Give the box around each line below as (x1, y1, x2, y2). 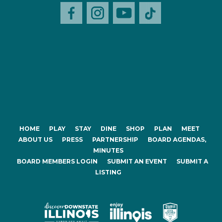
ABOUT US (18, 135, 53, 143)
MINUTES (93, 146, 123, 154)
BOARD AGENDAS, (148, 135, 206, 143)
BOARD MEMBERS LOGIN (16, 157, 98, 165)
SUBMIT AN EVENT (107, 157, 167, 165)
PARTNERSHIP (92, 135, 138, 143)
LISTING (95, 168, 121, 176)
